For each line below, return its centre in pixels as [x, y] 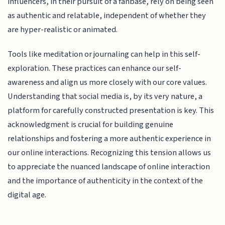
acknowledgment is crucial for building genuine [91, 124]
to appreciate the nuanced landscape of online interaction [109, 166]
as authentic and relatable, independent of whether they [107, 16]
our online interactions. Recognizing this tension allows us [109, 152]
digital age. [27, 195]
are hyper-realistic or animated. [63, 30]
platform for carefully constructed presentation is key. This [111, 110]
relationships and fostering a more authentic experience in [109, 138]
